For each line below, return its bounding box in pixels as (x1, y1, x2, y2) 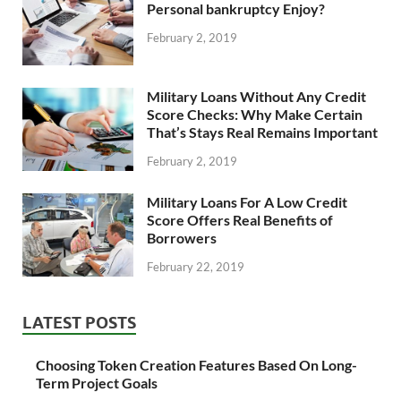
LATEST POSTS (22, 313, 136, 333)
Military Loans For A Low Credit (147, 193, 347, 211)
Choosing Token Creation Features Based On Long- (36, 356, 357, 374)
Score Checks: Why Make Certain (147, 106, 363, 124)
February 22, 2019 (147, 259, 244, 274)
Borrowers (147, 229, 217, 247)
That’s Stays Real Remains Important (147, 124, 378, 141)
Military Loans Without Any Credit (147, 88, 366, 106)
